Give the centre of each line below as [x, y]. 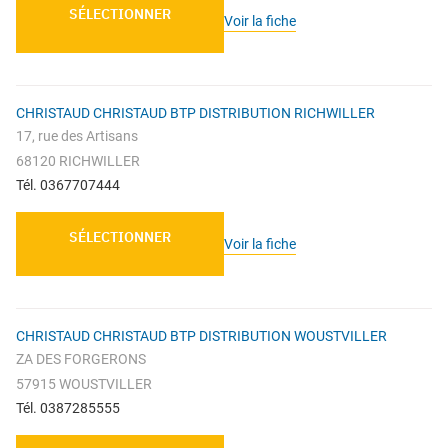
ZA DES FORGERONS [81, 359]
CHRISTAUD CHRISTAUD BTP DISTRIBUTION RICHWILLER [195, 113]
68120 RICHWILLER [78, 161]
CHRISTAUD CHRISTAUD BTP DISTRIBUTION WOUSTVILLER [201, 336]
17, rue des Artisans [77, 136]
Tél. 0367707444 [68, 185]
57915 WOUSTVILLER [84, 384]
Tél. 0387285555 [68, 408]
